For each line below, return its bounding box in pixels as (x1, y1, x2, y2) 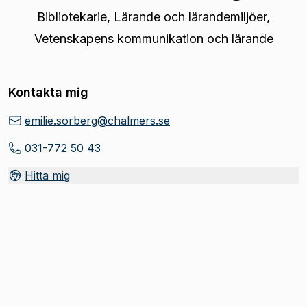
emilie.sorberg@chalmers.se (25, 114, 170, 127)
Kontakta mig (8, 85, 88, 99)
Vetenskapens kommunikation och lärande (34, 32, 273, 46)
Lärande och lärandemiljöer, (114, 10, 270, 24)
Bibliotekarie (37, 10, 107, 24)
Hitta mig (25, 169, 70, 182)
